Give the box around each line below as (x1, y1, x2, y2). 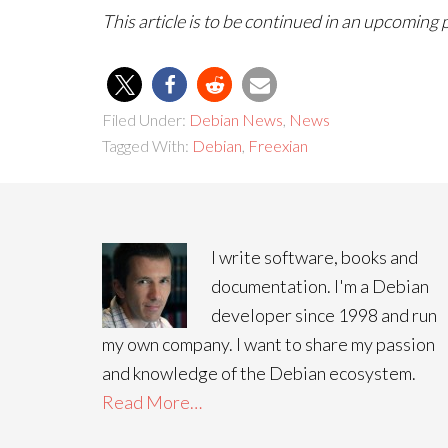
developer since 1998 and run (211, 304, 437, 326)
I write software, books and (211, 246, 418, 268)
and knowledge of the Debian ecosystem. (102, 362, 416, 384)
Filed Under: (102, 110, 189, 129)
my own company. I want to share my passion (102, 333, 435, 355)
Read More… (102, 391, 202, 413)
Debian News (189, 110, 283, 129)
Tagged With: (102, 136, 192, 155)
